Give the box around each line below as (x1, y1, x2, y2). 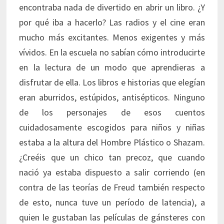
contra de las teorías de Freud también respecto (19, 181, 205, 193)
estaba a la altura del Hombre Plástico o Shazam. (19, 136, 205, 148)
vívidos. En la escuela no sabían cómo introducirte (19, 46, 205, 58)
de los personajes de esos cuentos (19, 106, 205, 118)
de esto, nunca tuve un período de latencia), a (19, 196, 205, 208)
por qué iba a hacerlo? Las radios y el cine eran (19, 16, 205, 28)
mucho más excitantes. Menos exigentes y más (19, 31, 205, 43)
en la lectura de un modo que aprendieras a (19, 61, 205, 73)
